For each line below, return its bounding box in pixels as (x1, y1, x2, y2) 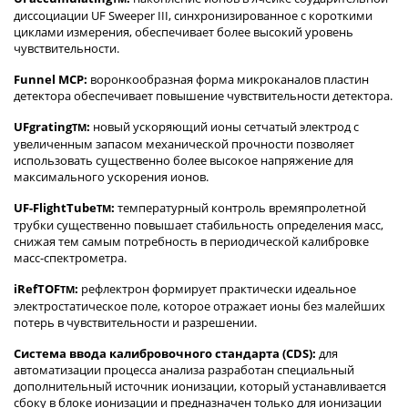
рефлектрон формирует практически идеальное (78, 280, 356, 298)
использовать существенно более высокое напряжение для (14, 152, 353, 169)
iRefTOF (14, 280, 60, 298)
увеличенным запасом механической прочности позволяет (14, 136, 354, 153)
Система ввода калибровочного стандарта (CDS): (14, 345, 316, 362)
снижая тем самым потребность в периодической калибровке (14, 233, 369, 250)
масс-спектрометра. (14, 250, 127, 267)
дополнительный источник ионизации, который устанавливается (14, 378, 386, 395)
